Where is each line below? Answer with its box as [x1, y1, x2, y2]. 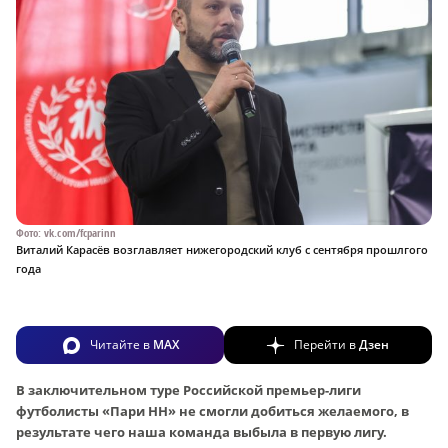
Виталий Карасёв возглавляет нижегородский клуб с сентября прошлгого [16, 241, 428, 257]
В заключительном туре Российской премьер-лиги [16, 380, 361, 399]
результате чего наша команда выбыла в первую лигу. [16, 422, 387, 441]
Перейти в [294, 335, 359, 353]
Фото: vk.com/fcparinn [16, 224, 117, 240]
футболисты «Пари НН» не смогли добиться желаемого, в [16, 401, 409, 420]
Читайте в [89, 335, 153, 353]
